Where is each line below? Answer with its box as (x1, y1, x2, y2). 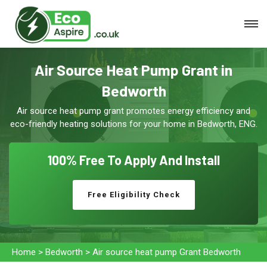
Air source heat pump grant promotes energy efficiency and (17, 105, 250, 116)
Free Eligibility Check (87, 190, 180, 199)
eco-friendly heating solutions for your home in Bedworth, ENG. (10, 119, 257, 129)
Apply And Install (121, 152, 220, 167)
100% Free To (47, 152, 122, 167)
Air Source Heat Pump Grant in (35, 61, 232, 79)
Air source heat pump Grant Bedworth (92, 247, 241, 257)
